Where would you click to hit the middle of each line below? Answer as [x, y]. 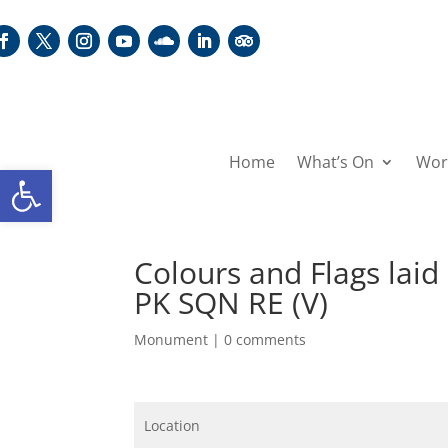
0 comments [265, 339]
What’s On [335, 161]
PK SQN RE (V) [231, 302]
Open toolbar [63, 178]
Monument [171, 339]
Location [171, 425]
